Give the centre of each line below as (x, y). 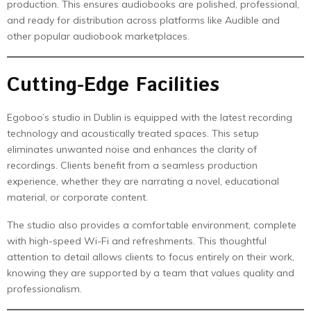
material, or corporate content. (77, 197)
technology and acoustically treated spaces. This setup (133, 133)
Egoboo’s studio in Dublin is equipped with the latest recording (150, 117)
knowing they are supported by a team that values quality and (151, 273)
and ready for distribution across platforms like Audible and (143, 20)
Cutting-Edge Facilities (113, 85)
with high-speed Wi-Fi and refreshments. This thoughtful (137, 241)
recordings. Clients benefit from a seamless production (132, 165)
